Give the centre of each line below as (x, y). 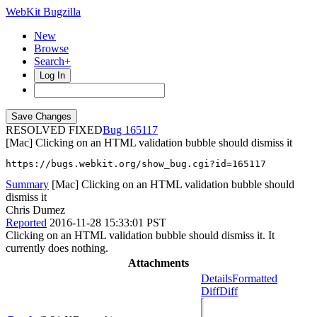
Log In (52, 75)
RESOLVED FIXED (54, 130)
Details (217, 278)
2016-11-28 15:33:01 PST (108, 223)
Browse (51, 48)
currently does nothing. (57, 248)
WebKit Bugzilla (43, 12)
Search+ (52, 61)
